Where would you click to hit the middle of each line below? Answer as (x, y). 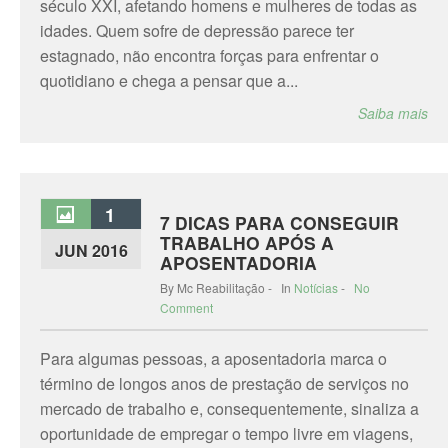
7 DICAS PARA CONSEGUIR (279, 222)
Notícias (316, 287)
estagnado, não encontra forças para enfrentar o (209, 55)
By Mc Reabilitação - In (227, 287)
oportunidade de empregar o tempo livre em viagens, (226, 433)
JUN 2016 (91, 250)
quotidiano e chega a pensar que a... (169, 80)
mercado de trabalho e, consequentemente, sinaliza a (229, 408)
